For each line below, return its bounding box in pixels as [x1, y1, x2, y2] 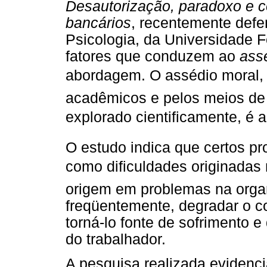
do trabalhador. [66, 231, 166, 247]
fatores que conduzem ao [66, 48, 240, 64]
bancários [66, 14, 131, 31]
